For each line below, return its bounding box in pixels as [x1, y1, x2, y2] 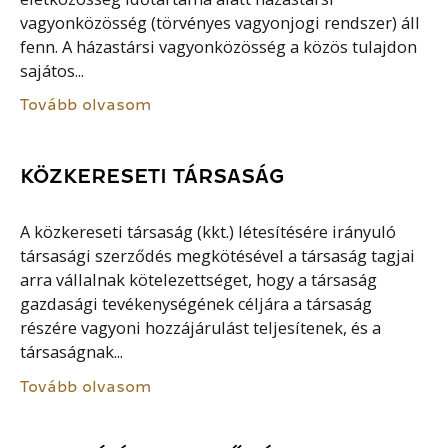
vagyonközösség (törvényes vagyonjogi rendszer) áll [20, 11, 421, 34]
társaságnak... [20, 341, 124, 364]
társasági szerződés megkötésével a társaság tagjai [20, 245, 416, 268]
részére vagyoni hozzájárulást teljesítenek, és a [20, 317, 382, 340]
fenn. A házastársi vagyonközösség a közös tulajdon [20, 35, 418, 58]
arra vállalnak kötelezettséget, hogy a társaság [20, 269, 378, 292]
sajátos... [20, 59, 85, 82]
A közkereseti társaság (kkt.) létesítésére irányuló [20, 221, 397, 244]
